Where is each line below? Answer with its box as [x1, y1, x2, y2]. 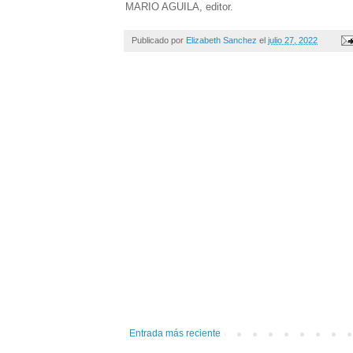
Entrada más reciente [129, 327, 221, 339]
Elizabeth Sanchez [186, 35, 257, 45]
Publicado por [132, 35, 186, 45]
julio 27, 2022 [268, 35, 318, 45]
